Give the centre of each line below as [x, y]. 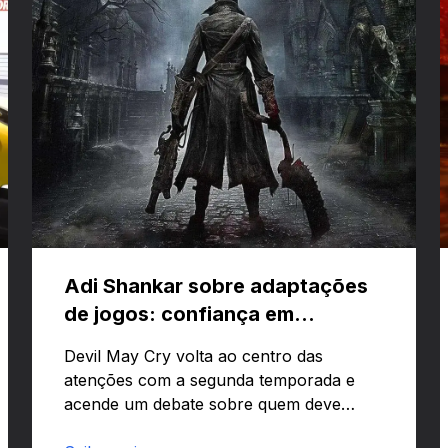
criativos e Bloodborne [175, 341]
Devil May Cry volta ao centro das [193, 355]
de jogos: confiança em [179, 313]
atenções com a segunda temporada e [209, 379]
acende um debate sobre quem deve [202, 403]
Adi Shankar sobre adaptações [216, 285]
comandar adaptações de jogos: [184, 427]
